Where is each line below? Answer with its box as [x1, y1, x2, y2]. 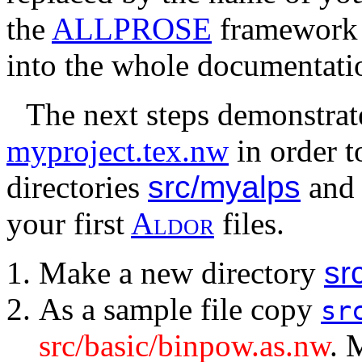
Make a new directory [39, 255, 324, 291]
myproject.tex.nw [6, 133, 229, 169]
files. [214, 206, 284, 242]
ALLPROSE [52, 11, 212, 47]
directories [6, 170, 148, 205]
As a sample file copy [39, 292, 321, 327]
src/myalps [148, 170, 301, 205]
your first [6, 206, 131, 242]
